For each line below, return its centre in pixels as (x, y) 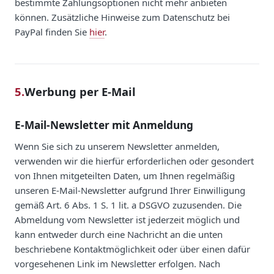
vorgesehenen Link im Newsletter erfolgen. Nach (117, 263)
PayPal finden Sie (52, 31)
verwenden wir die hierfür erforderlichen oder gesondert (134, 161)
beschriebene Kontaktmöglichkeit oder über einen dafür (132, 249)
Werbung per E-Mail (80, 91)
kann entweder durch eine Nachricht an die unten (119, 234)
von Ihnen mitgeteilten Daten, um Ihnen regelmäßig (125, 175)
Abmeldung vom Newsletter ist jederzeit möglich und (127, 219)
